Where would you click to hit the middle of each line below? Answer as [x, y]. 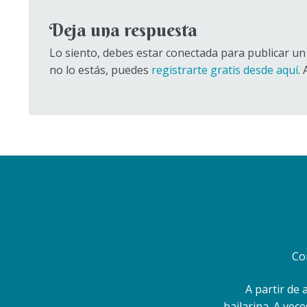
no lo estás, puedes [100, 70]
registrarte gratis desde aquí [224, 70]
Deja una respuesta [123, 30]
